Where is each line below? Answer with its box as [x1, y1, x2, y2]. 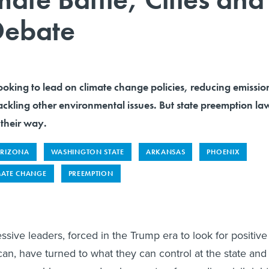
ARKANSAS [145, 147, 186, 157]
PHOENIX [207, 147, 240, 157]
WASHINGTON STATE [50, 147, 124, 157]
